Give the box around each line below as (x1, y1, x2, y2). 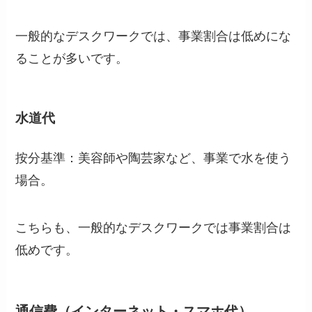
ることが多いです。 (15, 52, 129, 66)
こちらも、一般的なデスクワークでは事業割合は (15, 220, 292, 235)
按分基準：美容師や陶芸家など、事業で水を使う (15, 150, 292, 165)
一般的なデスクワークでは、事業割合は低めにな (15, 29, 292, 44)
